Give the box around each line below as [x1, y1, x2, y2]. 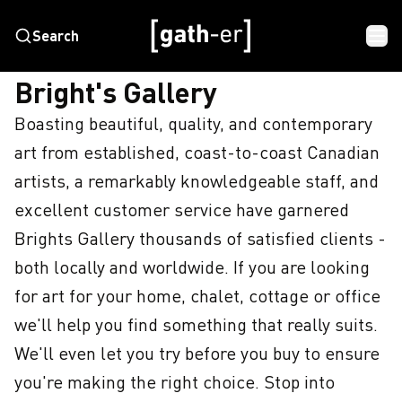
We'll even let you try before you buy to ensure [14, 342, 380, 364]
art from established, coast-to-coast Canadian [14, 141, 380, 163]
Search [32, 27, 79, 44]
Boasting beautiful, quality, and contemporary [14, 112, 372, 135]
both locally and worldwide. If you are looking [14, 256, 370, 278]
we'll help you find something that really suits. [14, 313, 378, 336]
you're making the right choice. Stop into [14, 371, 335, 393]
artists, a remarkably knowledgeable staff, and [14, 170, 379, 192]
